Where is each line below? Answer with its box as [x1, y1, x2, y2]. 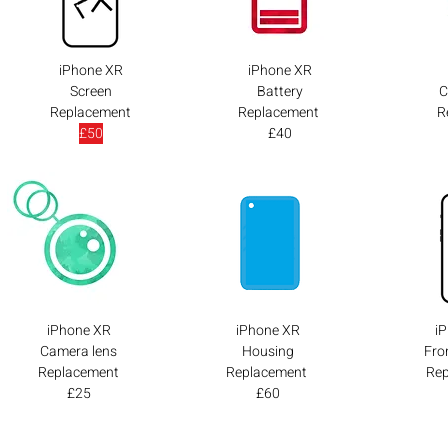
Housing [241, 341, 294, 362]
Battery [256, 81, 303, 102]
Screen [69, 81, 112, 102]
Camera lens [40, 341, 117, 362]
